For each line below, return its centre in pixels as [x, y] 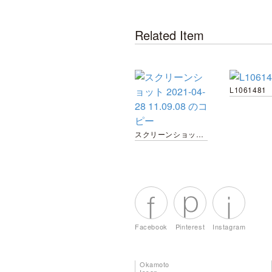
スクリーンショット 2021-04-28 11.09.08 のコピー [199, 134]
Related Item [169, 35]
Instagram [229, 226]
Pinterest [190, 226]
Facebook [151, 226]
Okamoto [155, 264]
